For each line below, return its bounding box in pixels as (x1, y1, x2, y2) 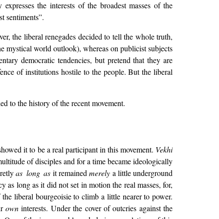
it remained (50, 168, 89, 178)
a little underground (110, 168, 173, 178)
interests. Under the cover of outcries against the (19, 203, 173, 214)
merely (89, 168, 110, 178)
